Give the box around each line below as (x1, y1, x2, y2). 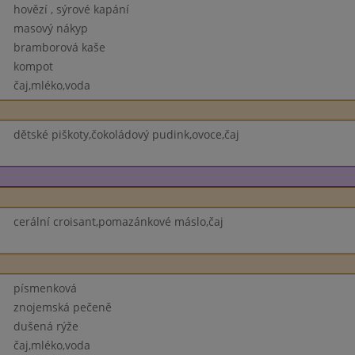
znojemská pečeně (13, 300, 112, 315)
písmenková (13, 281, 77, 296)
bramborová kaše (13, 40, 105, 55)
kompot (13, 59, 53, 74)
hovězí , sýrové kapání (13, 2, 129, 17)
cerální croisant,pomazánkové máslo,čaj (13, 214, 223, 229)
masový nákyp (13, 21, 88, 36)
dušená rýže (13, 319, 78, 334)
